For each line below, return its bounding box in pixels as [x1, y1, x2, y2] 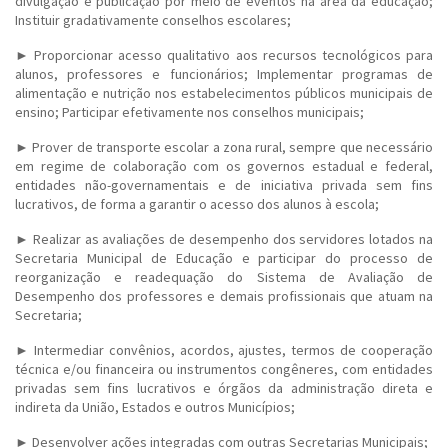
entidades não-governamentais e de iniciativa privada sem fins [15, 176, 433, 194]
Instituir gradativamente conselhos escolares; [15, 11, 291, 29]
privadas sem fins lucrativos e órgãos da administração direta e [15, 379, 433, 397]
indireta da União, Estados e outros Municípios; [15, 398, 295, 416]
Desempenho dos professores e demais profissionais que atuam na [15, 287, 433, 305]
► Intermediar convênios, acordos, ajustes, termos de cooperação [15, 341, 433, 359]
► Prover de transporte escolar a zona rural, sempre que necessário [15, 138, 433, 156]
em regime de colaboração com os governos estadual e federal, [15, 157, 433, 175]
